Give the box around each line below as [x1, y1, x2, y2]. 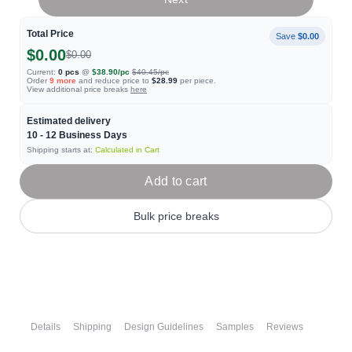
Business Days [57, 130, 127, 141]
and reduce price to [76, 76, 152, 85]
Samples [216, 321, 254, 332]
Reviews [266, 321, 303, 332]
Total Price [27, 28, 74, 39]
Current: [27, 68, 56, 76]
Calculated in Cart [95, 145, 159, 154]
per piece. [178, 76, 216, 85]
